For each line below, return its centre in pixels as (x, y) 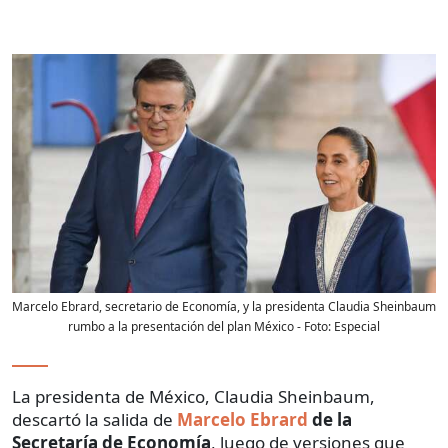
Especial (357, 327)
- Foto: (314, 327)
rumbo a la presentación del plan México (181, 327)
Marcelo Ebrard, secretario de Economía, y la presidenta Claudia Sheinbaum (224, 307)
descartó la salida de (92, 420)
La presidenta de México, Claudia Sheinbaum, (193, 397)
